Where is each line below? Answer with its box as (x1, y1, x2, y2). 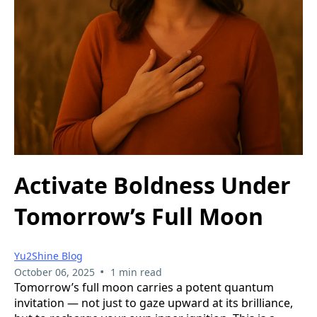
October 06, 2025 (14, 265, 95, 279)
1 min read (110, 265, 162, 279)
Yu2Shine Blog (14, 248, 83, 263)
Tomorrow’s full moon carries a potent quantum (14, 279, 274, 295)
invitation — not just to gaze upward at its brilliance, (14, 294, 293, 311)
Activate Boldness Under (14, 170, 291, 201)
